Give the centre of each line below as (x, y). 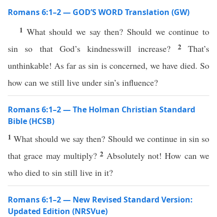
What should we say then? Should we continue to (118, 31)
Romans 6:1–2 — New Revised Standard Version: (100, 200)
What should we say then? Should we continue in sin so (112, 139)
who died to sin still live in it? (60, 172)
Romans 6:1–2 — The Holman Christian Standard (101, 109)
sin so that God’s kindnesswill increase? (93, 48)
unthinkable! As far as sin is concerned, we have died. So (108, 65)
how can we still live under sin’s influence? (84, 82)
